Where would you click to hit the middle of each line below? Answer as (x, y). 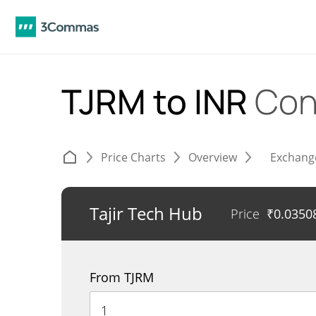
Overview (213, 157)
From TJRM (122, 277)
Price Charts (133, 157)
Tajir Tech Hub (146, 213)
